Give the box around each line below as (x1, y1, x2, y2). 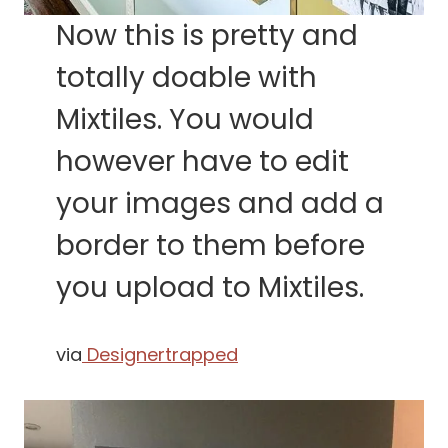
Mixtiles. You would (56, 100, 314, 140)
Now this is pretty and (56, 16, 358, 56)
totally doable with (56, 58, 317, 98)
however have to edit (56, 142, 349, 182)
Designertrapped (82, 342, 238, 368)
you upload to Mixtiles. (56, 268, 364, 308)
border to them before (56, 226, 365, 266)
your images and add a (56, 184, 384, 224)
